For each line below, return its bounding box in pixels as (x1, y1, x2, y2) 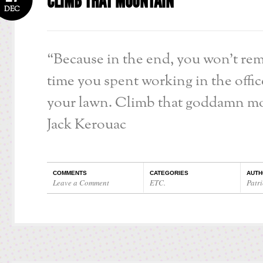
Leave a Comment (53, 177, 109, 188)
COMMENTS (53, 170, 87, 177)
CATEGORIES (150, 170, 188, 177)
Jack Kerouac (47, 114, 126, 136)
